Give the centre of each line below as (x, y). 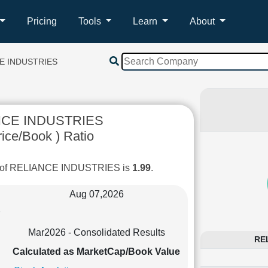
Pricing (42, 21)
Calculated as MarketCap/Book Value (96, 251)
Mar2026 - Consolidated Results (96, 232)
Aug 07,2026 (96, 194)
